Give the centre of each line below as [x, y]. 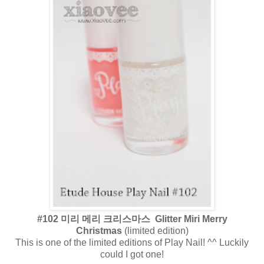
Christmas [99, 230]
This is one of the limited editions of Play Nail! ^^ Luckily [132, 242]
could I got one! [132, 254]
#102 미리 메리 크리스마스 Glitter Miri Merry [132, 219]
